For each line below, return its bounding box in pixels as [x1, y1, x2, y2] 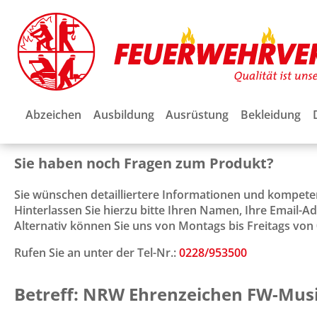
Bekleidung [240, 107, 301, 122]
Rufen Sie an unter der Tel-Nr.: [14, 244, 179, 260]
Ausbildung [93, 107, 154, 122]
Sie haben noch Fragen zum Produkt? [14, 153, 274, 173]
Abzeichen [25, 107, 81, 122]
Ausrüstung [166, 107, 229, 122]
